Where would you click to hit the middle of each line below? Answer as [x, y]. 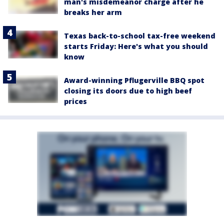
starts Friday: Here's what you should [136, 46]
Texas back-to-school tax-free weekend [140, 36]
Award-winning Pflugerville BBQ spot [134, 80]
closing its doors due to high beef [128, 91]
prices [75, 101]
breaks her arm [93, 12]
